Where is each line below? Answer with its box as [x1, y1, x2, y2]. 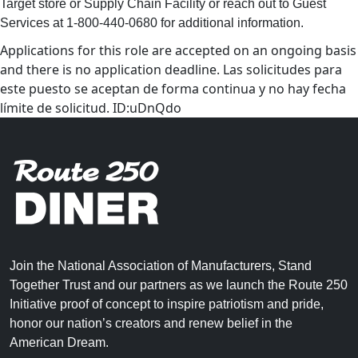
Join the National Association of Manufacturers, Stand [10, 259, 312, 272]
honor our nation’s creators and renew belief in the [10, 316, 292, 330]
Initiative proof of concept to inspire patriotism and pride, [10, 297, 324, 311]
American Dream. [10, 336, 109, 349]
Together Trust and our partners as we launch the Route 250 [10, 278, 348, 292]
